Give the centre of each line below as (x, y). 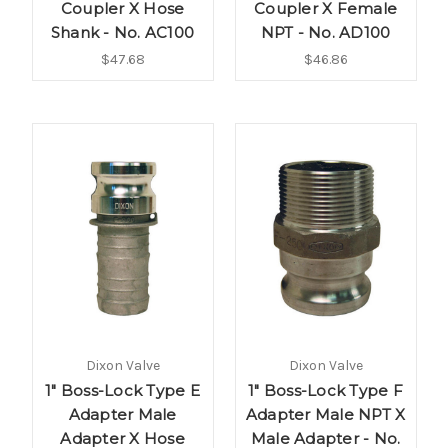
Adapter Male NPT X (325, 415)
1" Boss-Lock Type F (325, 391)
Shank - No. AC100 (122, 32)
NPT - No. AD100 (325, 32)
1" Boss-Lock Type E (122, 391)
